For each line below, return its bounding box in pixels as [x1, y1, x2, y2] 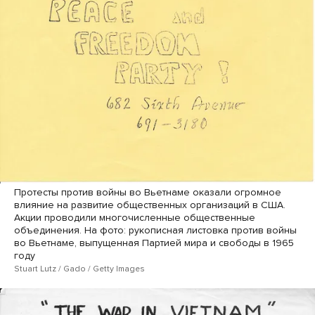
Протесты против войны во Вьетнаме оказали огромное [14, 186, 281, 199]
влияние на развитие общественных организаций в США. [14, 199, 285, 212]
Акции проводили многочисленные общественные [14, 212, 255, 224]
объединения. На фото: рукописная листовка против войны [14, 224, 297, 237]
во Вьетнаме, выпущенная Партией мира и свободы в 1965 [14, 237, 294, 250]
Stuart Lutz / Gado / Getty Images [14, 264, 145, 274]
